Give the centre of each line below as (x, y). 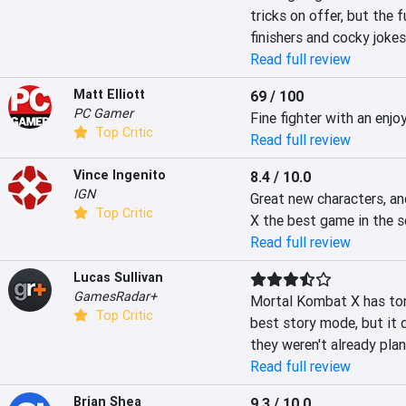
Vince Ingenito (120, 175)
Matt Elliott (109, 94)
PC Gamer (103, 113)
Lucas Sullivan (118, 277)
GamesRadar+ (115, 296)
